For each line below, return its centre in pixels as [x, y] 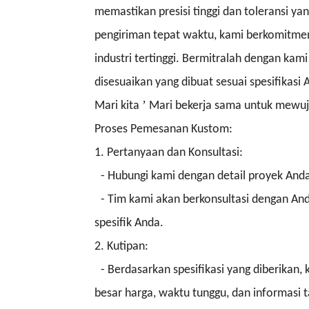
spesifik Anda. [129, 223]
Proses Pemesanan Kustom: [163, 129]
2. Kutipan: [121, 246]
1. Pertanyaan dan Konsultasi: [169, 152]
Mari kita [118, 106]
